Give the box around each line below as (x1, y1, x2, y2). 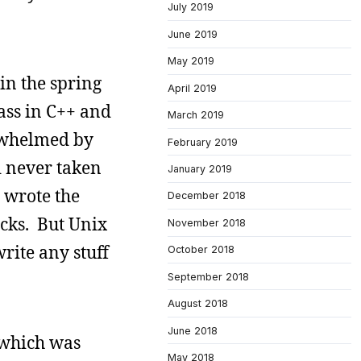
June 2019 (168, 27, 218, 40)
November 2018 (168, 216, 246, 229)
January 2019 (168, 163, 232, 175)
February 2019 (168, 135, 238, 148)
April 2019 (168, 81, 217, 94)
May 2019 (168, 55, 214, 68)
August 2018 (168, 297, 228, 310)
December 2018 (168, 189, 246, 202)
